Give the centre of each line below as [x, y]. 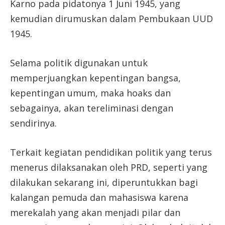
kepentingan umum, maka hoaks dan [90, 93]
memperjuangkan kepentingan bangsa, [95, 78]
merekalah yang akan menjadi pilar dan [95, 212]
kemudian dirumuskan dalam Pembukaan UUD [111, 19]
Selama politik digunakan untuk [79, 63]
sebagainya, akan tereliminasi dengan [92, 108]
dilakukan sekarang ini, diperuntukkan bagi [104, 182]
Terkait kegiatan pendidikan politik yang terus [111, 152]
